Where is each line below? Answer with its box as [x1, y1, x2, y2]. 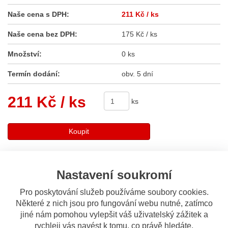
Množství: [8, 50, 42, 59]
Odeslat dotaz [51, 193, 96, 202]
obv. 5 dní [122, 70, 153, 78]
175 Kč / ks [122, 30, 157, 39]
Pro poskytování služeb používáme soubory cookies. [19, 187, 209, 196]
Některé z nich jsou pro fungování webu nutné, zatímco [15, 198, 213, 207]
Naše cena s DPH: [8, 10, 69, 19]
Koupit [69, 127, 89, 136]
